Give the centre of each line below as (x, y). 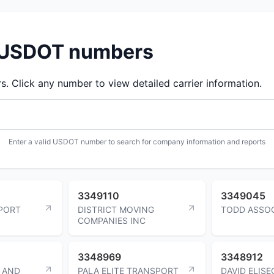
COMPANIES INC (112, 220)
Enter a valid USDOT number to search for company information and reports (137, 141)
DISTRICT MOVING (116, 209)
